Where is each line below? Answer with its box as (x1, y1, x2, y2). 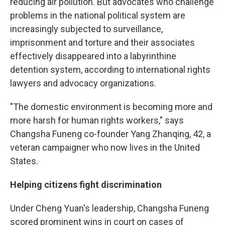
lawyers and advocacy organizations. (10, 78, 156, 89)
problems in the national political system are (10, 10, 185, 21)
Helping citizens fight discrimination (10, 179, 162, 190)
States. (10, 156, 38, 167)
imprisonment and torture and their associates (10, 37, 195, 48)
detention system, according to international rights (10, 64, 210, 75)
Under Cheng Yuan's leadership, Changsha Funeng (10, 203, 209, 214)
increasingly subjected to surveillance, (10, 24, 163, 35)
